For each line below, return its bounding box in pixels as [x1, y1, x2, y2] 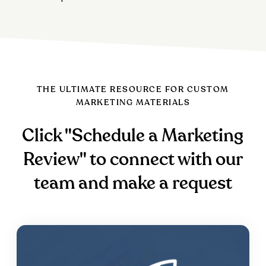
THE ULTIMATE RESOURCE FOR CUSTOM [36, 85, 229, 94]
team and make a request [33, 175, 232, 193]
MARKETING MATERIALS [75, 99, 191, 107]
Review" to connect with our [23, 151, 243, 169]
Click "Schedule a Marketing [22, 127, 244, 145]
